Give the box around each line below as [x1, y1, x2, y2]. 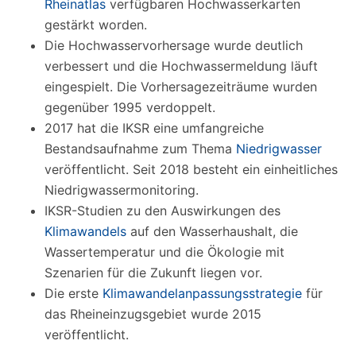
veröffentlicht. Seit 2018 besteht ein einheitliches [44, 161, 338, 178]
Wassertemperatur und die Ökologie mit [44, 244, 284, 261]
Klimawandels [44, 223, 126, 240]
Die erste [44, 285, 103, 302]
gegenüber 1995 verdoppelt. [44, 99, 215, 116]
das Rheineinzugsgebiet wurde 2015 [44, 306, 261, 323]
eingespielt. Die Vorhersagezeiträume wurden [44, 79, 317, 95]
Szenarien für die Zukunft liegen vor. [44, 265, 262, 281]
